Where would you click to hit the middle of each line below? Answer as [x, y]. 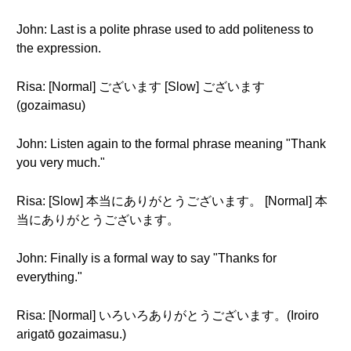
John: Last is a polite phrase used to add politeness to [165, 29]
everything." [49, 277]
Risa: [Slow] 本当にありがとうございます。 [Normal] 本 [172, 201]
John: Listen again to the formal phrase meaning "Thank [171, 144]
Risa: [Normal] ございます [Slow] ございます [141, 87]
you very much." [61, 163]
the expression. [59, 48]
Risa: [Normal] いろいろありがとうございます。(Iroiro [168, 315]
